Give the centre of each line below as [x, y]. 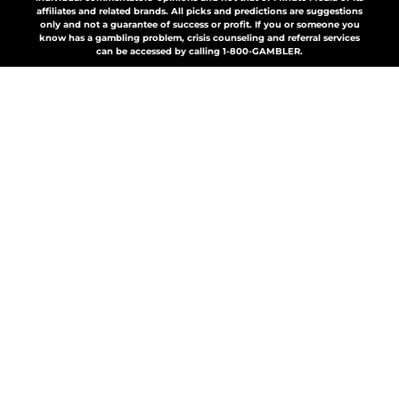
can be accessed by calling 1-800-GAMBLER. [199, 52]
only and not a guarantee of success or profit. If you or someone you [199, 25]
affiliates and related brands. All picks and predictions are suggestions [199, 12]
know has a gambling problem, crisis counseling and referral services [199, 38]
